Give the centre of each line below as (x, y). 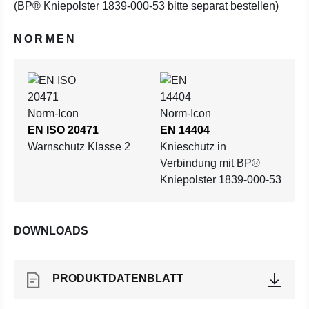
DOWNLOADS (51, 231)
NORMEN (46, 39)
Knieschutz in (193, 147)
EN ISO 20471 (63, 130)
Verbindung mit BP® (210, 163)
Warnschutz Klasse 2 (79, 147)
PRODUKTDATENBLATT (118, 278)
